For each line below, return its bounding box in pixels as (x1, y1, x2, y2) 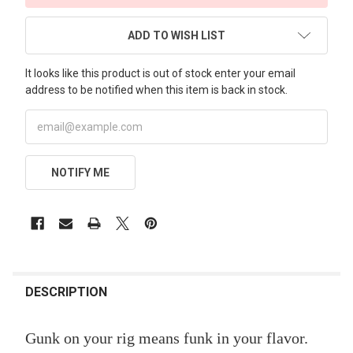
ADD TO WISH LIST (128, 28, 225, 42)
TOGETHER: (13, 299, 82, 314)
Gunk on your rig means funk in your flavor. (25, 329, 308, 347)
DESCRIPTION (25, 284, 107, 299)
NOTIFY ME (50, 165, 110, 179)
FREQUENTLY (13, 267, 91, 283)
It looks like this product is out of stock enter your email (25, 66, 295, 80)
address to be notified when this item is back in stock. (25, 83, 288, 96)
